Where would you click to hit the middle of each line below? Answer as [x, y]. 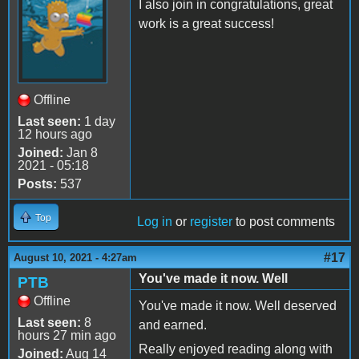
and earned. [173, 325]
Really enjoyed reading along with [236, 349]
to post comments [284, 222]
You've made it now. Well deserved [238, 306]
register [211, 222]
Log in [155, 222]
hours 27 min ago [67, 336]
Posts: [37, 184]
